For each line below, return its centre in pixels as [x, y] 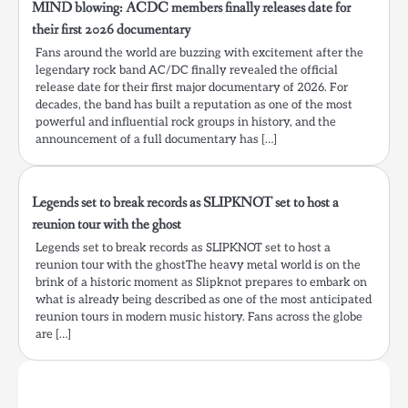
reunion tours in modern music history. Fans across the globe [199, 317]
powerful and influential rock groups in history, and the [186, 122]
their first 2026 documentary [111, 30]
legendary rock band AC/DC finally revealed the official [187, 71]
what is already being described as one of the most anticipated [204, 300]
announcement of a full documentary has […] [156, 140]
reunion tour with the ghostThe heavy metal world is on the [198, 265]
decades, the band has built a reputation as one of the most [194, 105]
